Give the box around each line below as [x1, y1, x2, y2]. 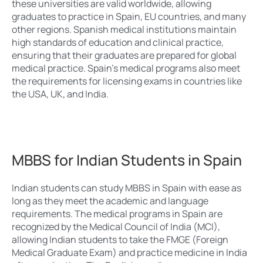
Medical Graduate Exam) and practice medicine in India [12, 246, 247, 259]
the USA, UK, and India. [12, 87, 109, 101]
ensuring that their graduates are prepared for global [12, 49, 237, 62]
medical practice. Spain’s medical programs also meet [12, 62, 240, 75]
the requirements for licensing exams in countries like [12, 75, 242, 88]
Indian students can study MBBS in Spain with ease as [12, 181, 241, 195]
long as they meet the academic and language [12, 194, 208, 208]
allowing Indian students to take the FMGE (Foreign [12, 233, 228, 247]
